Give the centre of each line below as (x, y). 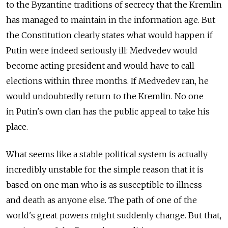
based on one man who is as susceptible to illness (104, 185)
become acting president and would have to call (100, 66)
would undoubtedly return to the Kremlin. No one (105, 96)
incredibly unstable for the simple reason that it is (105, 169)
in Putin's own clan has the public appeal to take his (108, 111)
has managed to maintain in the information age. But (111, 20)
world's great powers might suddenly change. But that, (114, 215)
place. (17, 127)
